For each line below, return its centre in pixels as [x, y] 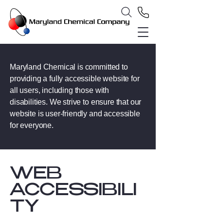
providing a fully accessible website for [75, 79]
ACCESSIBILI [73, 191]
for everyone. [32, 125]
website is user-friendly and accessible [75, 114]
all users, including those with [60, 90]
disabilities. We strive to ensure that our [76, 102]
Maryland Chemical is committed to [69, 67]
